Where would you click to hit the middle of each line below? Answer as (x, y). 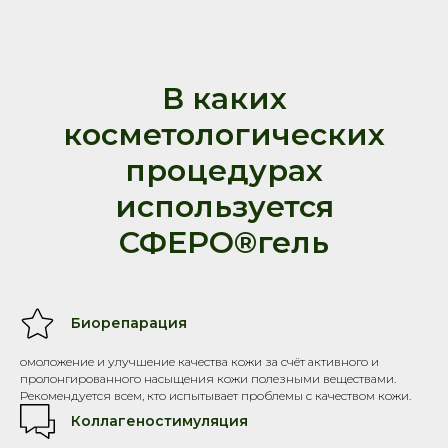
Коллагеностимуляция (159, 420)
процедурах (224, 170)
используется (224, 206)
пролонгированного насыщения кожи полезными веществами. (208, 378)
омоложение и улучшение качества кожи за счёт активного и (199, 361)
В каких (224, 98)
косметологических (224, 134)
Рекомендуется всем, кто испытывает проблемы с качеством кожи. (215, 395)
